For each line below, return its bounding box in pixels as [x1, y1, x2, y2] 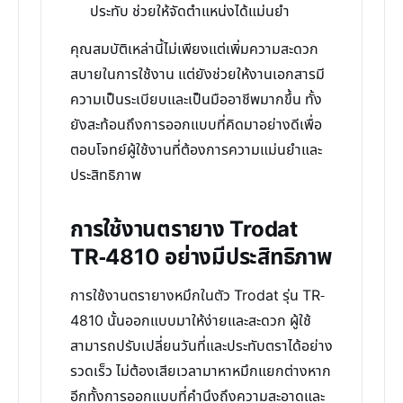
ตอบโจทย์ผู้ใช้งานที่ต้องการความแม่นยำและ [70, 139, 322, 161]
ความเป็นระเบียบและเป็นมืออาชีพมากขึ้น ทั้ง [70, 89, 322, 111]
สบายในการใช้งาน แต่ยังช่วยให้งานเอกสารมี [70, 64, 325, 85]
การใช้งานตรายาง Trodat [70, 214, 298, 246]
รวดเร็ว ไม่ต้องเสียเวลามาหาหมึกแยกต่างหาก [70, 361, 331, 382]
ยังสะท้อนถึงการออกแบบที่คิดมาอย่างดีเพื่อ [70, 114, 322, 136]
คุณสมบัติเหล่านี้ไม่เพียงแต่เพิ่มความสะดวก [70, 39, 318, 60]
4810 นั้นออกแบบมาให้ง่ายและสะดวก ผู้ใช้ [70, 310, 311, 332]
